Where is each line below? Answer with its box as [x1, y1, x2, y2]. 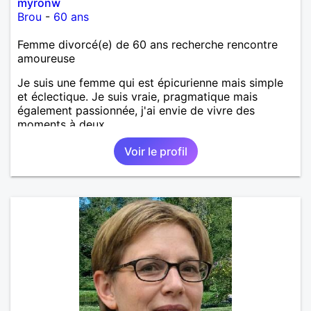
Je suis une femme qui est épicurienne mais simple [17, 75, 283, 90]
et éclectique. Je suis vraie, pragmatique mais [17, 89, 258, 103]
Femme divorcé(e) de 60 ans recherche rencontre [17, 37, 278, 51]
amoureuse [17, 51, 75, 65]
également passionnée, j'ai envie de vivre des [17, 103, 255, 117]
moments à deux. [17, 117, 108, 131]
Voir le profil [124, 144, 187, 158]
